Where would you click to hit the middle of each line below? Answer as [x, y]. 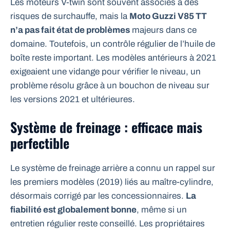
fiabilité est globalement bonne [73, 210]
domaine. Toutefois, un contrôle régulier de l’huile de [113, 44]
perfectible [40, 143]
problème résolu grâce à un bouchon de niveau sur [110, 85]
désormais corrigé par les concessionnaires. [98, 196]
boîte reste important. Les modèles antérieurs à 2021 [113, 57]
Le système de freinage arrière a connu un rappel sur [113, 168]
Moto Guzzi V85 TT [168, 16]
